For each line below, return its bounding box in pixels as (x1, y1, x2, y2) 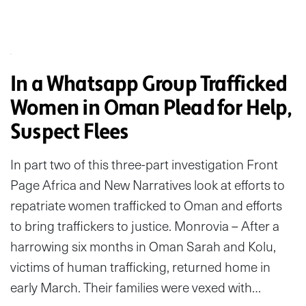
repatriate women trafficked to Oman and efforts (10, 195, 282, 215)
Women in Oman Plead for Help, (10, 94, 291, 122)
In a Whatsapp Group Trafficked (10, 70, 287, 98)
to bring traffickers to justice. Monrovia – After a (10, 215, 279, 236)
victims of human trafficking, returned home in (10, 256, 270, 277)
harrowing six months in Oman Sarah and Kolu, (10, 236, 276, 256)
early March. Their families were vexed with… (10, 277, 261, 297)
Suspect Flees (10, 117, 129, 145)
